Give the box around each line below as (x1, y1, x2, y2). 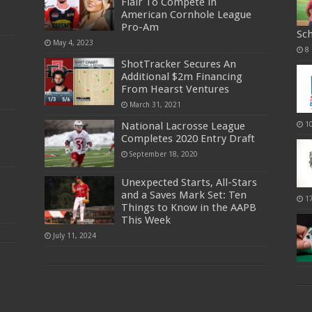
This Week (120, 214, 171, 227)
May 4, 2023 (52, 38, 93, 47)
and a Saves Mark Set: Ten (120, 189, 247, 202)
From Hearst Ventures (120, 83, 229, 96)
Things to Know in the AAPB (120, 201, 256, 214)
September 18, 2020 (129, 150, 198, 159)
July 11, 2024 (52, 231, 96, 240)
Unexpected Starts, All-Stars (120, 176, 257, 189)
